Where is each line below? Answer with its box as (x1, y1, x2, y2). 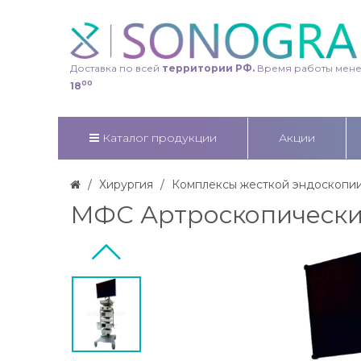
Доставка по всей (70, 61, 160, 74)
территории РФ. (160, 61, 255, 74)
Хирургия (99, 176, 153, 192)
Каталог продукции (102, 130, 217, 145)
